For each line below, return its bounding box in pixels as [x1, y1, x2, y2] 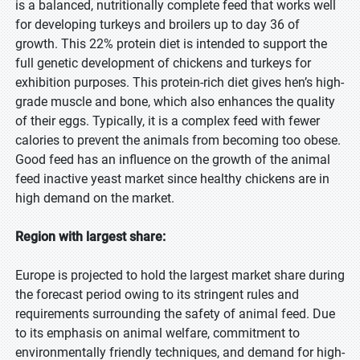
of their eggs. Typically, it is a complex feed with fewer [15, 113, 320, 129]
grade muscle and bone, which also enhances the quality [15, 94, 335, 109]
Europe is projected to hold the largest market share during [15, 268, 345, 283]
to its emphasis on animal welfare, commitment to [15, 325, 300, 341]
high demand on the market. [15, 190, 174, 206]
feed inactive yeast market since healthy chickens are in [15, 171, 329, 186]
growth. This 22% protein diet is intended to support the [15, 36, 327, 51]
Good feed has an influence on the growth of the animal [15, 152, 330, 167]
